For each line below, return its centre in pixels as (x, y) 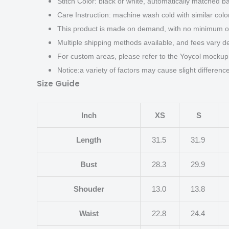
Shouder (89, 189)
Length (89, 140)
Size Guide (58, 84)
